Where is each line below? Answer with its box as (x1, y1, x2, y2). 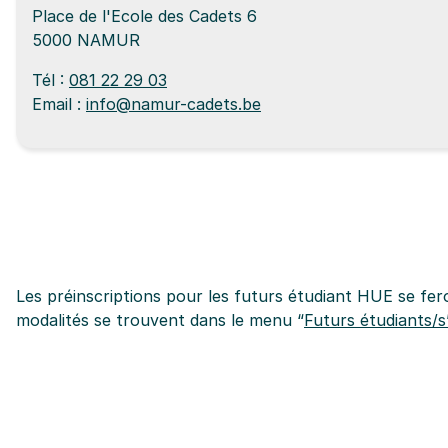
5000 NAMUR (32, 29, 140, 50)
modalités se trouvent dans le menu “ (16, 309, 304, 330)
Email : (32, 93, 86, 114)
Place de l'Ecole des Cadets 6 (32, 5, 257, 26)
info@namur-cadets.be (86, 93, 261, 114)
